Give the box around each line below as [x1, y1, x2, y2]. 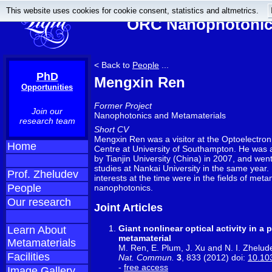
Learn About [7, 224, 66, 236]
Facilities [7, 251, 50, 263]
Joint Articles [94, 202, 163, 214]
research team [19, 116, 75, 126]
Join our [32, 106, 63, 116]
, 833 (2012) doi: [182, 252, 248, 262]
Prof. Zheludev [7, 168, 78, 180]
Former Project [94, 101, 152, 111]
